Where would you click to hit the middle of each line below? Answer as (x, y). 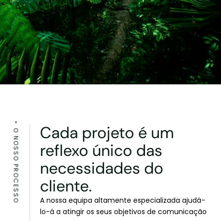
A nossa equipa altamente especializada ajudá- (123, 200)
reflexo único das (101, 150)
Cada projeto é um (107, 133)
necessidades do (102, 168)
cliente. (66, 186)
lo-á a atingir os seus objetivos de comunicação (123, 212)
